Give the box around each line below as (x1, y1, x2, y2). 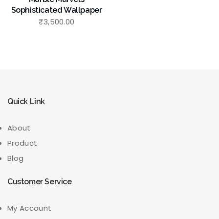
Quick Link (7, 97, 45, 107)
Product (7, 138, 38, 149)
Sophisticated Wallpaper (11, 5, 102, 15)
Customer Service (7, 177, 72, 187)
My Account (7, 203, 52, 214)
